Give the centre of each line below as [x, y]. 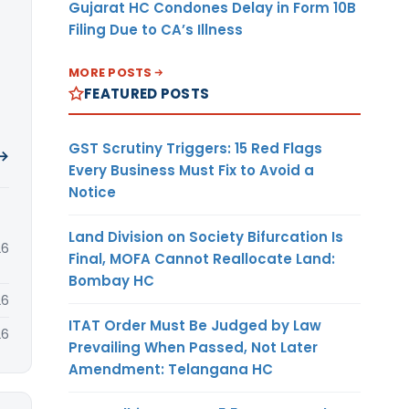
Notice [92, 192]
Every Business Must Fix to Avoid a [191, 170]
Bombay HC [111, 280]
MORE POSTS [110, 72]
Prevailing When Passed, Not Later [193, 347]
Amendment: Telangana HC [171, 369]
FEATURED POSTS [147, 93]
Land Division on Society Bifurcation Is [206, 236]
